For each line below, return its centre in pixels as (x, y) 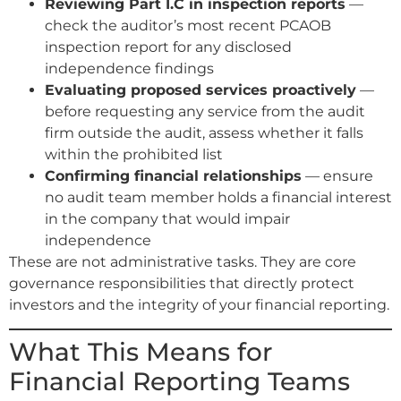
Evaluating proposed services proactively (200, 90)
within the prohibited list (134, 154)
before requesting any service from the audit (205, 111)
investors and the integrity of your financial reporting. (199, 304)
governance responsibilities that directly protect (182, 283)
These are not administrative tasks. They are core (183, 261)
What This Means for (141, 352)
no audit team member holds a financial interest (218, 197)
